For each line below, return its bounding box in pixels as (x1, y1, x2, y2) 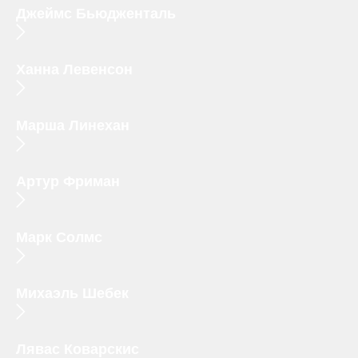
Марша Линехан (16, 117, 129, 134)
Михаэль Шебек (16, 285, 129, 302)
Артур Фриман (16, 173, 120, 190)
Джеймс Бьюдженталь (16, 6, 176, 22)
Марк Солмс (16, 229, 102, 246)
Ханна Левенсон (16, 62, 133, 78)
